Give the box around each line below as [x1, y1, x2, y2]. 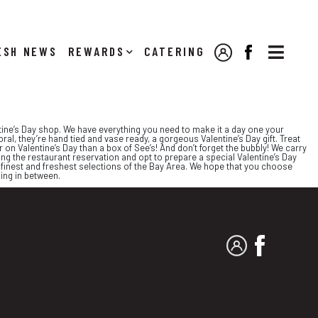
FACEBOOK [243, 47, 307, 61]
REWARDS [67, 44, 125, 58]
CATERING [143, 44, 205, 58]
